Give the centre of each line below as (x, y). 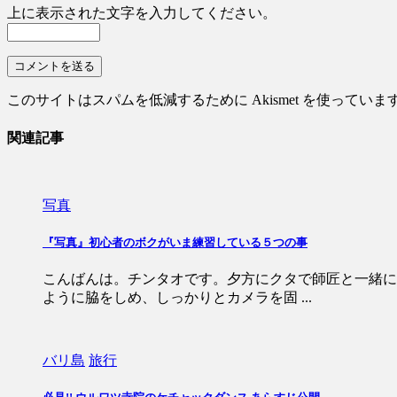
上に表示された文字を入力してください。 (142, 13)
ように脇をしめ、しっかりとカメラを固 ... (177, 298)
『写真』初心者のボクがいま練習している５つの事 (175, 242)
